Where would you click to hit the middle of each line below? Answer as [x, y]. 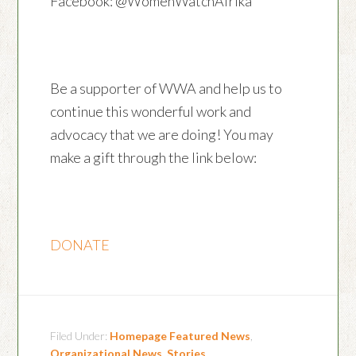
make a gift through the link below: [154, 158]
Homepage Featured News [180, 336]
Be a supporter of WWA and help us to [166, 89]
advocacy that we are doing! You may [162, 135]
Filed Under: [80, 336]
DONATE [80, 245]
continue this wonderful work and [151, 112]
